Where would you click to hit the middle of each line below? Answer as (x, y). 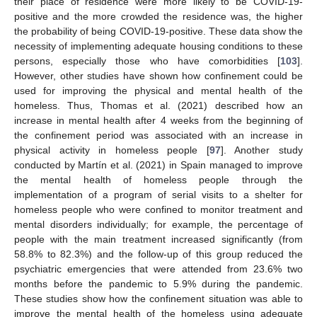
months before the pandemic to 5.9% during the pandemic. (158, 284)
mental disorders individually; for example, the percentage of (158, 225)
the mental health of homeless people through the (158, 180)
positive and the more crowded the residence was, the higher (158, 17)
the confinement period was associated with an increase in (158, 136)
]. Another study (262, 150)
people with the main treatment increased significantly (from (158, 240)
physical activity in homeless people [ (112, 150)
